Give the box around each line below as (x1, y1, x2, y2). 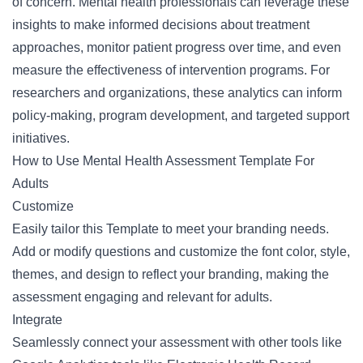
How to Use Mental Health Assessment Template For (12, 154, 314, 168)
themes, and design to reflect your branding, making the (12, 267, 329, 281)
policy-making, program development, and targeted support (12, 109, 349, 122)
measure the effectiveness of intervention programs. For (12, 63, 330, 77)
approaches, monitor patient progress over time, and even (12, 41, 341, 54)
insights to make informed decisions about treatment (12, 18, 310, 32)
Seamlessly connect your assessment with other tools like (12, 335, 342, 349)
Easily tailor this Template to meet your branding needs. (12, 222, 329, 236)
